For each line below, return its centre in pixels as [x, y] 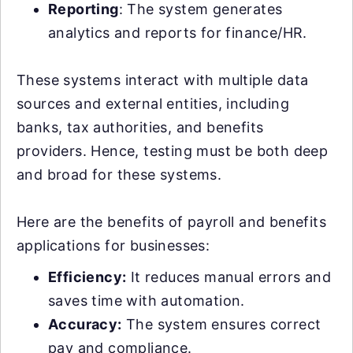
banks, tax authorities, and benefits [140, 127]
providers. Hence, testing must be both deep [173, 150]
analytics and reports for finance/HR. [178, 32]
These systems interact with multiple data [163, 80]
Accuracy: [85, 324]
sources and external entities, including [153, 103]
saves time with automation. [147, 300]
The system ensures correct [221, 324]
